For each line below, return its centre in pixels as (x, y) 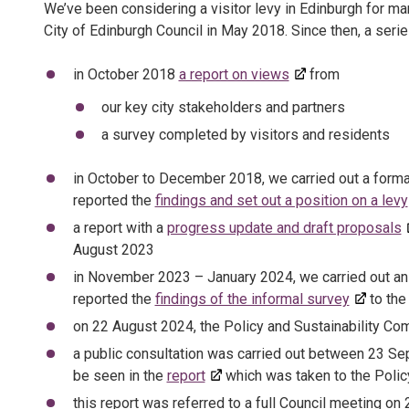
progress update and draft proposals (284, 228)
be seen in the (120, 376)
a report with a (120, 228)
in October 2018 (126, 74)
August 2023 (113, 250)
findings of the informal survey (252, 299)
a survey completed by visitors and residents (246, 135)
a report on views (234, 74)
